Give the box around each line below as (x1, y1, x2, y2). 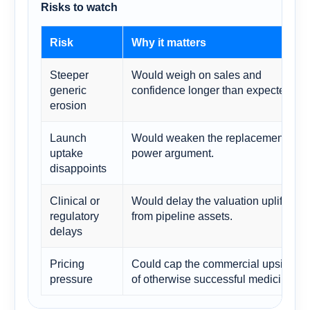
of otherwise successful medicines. (131, 272, 302, 285)
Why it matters (131, 35, 206, 48)
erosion (50, 98, 86, 111)
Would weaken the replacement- (131, 131, 290, 144)
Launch (50, 131, 86, 144)
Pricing (50, 257, 84, 270)
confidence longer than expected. (131, 83, 294, 96)
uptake (50, 146, 83, 159)
